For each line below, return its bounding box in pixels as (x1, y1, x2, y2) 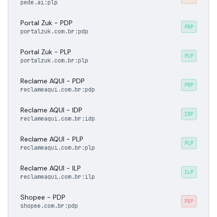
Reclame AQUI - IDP (20, 106, 82, 114)
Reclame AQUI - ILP (20, 164, 81, 172)
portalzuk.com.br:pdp (20, 28, 88, 35)
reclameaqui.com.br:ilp (20, 173, 95, 181)
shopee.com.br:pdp (20, 202, 78, 210)
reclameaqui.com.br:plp (20, 144, 95, 152)
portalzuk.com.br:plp (20, 57, 88, 64)
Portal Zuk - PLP (20, 47, 71, 56)
